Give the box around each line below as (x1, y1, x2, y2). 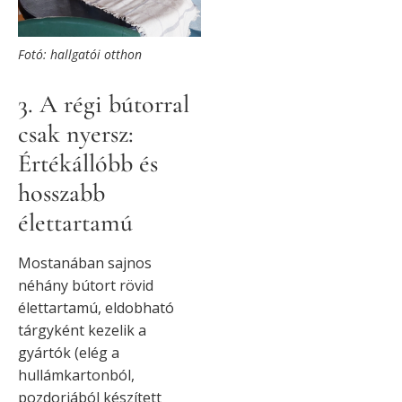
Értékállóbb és (18, 147, 158, 179)
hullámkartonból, (18, 364, 135, 385)
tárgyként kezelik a (18, 319, 146, 340)
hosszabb (18, 177, 105, 208)
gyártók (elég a (18, 342, 119, 363)
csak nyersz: (18, 118, 134, 149)
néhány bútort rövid (18, 275, 153, 295)
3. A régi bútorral (18, 88, 189, 119)
